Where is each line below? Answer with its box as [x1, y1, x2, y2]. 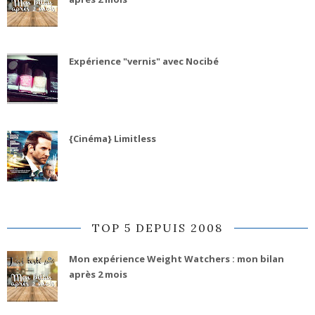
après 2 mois [68, 268, 127, 281]
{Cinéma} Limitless [68, 132, 156, 146]
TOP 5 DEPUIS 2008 [92, 221, 223, 236]
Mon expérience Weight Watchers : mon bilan [68, 252, 284, 266]
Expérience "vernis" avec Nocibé [68, 55, 219, 68]
